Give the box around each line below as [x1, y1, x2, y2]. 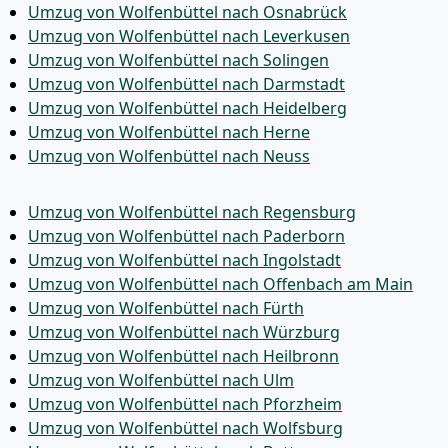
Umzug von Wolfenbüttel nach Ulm [28, 369, 294, 391]
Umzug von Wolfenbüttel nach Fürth [28, 297, 304, 319]
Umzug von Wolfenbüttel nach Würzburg [28, 321, 340, 343]
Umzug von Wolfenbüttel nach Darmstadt [28, 73, 345, 95]
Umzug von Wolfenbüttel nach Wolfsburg [28, 417, 343, 439]
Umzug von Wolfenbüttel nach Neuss [28, 145, 310, 167]
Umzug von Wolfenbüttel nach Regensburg [28, 201, 356, 223]
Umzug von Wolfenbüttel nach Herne [28, 121, 310, 143]
